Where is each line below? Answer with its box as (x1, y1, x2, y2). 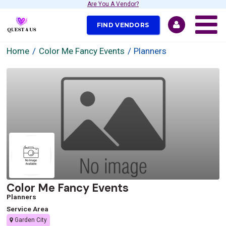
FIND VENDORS (96, 21, 149, 29)
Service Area (7, 204, 49, 213)
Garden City (13, 216, 47, 224)
